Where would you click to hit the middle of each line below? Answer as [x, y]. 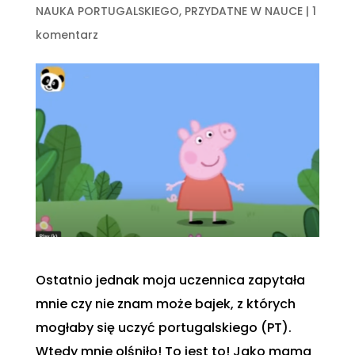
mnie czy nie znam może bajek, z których [165, 304]
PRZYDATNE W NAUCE [243, 11]
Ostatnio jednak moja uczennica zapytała [170, 281]
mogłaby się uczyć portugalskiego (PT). [163, 328]
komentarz [67, 34]
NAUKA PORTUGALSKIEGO [107, 11]
